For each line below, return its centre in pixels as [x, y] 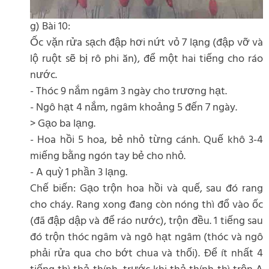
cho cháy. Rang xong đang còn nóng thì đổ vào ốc [147, 205]
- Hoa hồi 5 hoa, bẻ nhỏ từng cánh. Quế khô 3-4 [147, 140]
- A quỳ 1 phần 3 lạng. [79, 172]
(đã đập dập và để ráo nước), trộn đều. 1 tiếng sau [147, 221]
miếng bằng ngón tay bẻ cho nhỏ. [108, 156]
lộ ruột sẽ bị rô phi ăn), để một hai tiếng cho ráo [147, 59]
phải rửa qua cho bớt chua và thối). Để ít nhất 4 [147, 253]
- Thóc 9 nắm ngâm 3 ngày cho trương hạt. [128, 91]
